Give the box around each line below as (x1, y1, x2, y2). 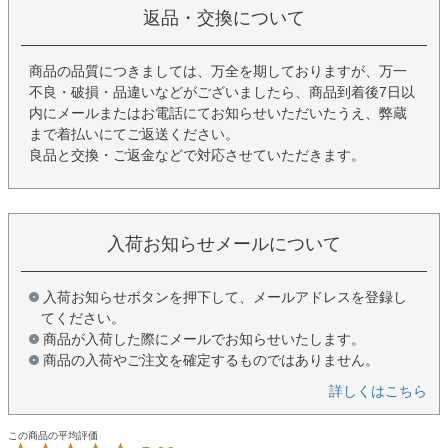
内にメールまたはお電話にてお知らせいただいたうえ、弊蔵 (29, 104, 407, 121)
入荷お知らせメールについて (107, 233, 341, 254)
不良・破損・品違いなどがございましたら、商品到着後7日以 (29, 83, 415, 100)
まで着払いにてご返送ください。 (29, 125, 239, 142)
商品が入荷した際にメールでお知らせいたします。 (43, 330, 365, 347)
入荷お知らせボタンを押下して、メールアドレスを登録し (43, 288, 407, 305)
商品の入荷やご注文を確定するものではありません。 (43, 351, 379, 368)
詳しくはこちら (329, 382, 427, 399)
